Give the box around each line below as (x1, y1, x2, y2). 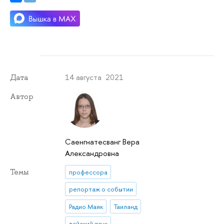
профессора (68, 167, 107, 176)
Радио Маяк (68, 201, 103, 211)
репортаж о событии (68, 184, 133, 194)
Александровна (65, 147, 119, 158)
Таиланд (113, 201, 137, 211)
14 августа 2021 (65, 71, 124, 82)
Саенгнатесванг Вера (65, 136, 140, 147)
